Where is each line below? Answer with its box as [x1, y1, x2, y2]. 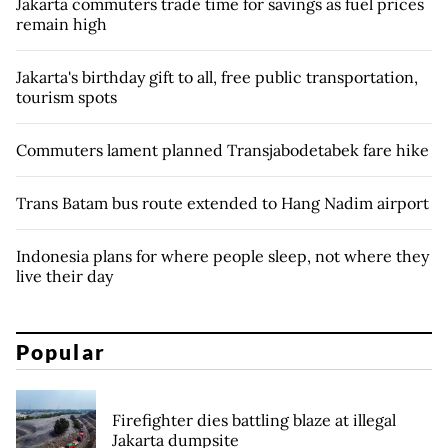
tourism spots [16, 87, 117, 108]
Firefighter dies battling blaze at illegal [112, 409, 396, 430]
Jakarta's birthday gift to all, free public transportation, [16, 67, 418, 88]
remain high [16, 14, 107, 35]
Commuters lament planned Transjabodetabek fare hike [16, 140, 429, 161]
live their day [16, 266, 113, 287]
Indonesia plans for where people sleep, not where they [16, 246, 429, 267]
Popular [16, 338, 106, 364]
